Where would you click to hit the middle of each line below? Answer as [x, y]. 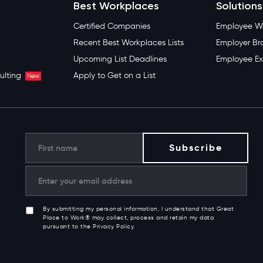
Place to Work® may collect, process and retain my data [128, 218]
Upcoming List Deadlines [120, 59]
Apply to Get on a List [114, 75]
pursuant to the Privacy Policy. [89, 226]
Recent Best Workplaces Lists [128, 43]
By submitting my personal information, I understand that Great [138, 209]
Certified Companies [112, 26]
